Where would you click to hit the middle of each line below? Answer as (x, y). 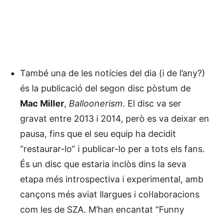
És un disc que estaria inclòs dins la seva (103, 164)
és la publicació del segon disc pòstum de (105, 88)
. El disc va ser (152, 103)
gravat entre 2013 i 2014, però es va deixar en (115, 118)
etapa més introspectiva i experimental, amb (112, 179)
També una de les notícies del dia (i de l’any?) (113, 73)
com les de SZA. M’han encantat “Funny (102, 209)
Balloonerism (96, 103)
